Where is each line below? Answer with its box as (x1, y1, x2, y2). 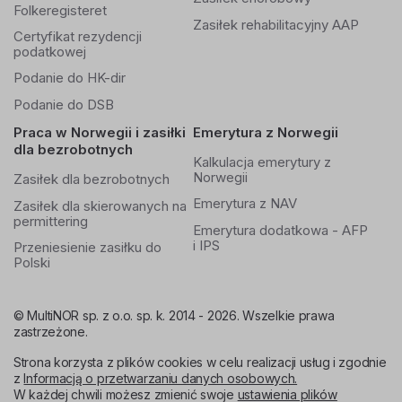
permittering (13, 213, 88, 231)
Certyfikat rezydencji (13, 28, 142, 45)
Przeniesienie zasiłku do (13, 239, 162, 256)
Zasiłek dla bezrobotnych (13, 170, 170, 188)
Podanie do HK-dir (13, 69, 126, 86)
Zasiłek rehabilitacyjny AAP (193, 16, 359, 33)
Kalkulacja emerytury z (193, 153, 331, 170)
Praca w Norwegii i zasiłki (13, 124, 186, 141)
